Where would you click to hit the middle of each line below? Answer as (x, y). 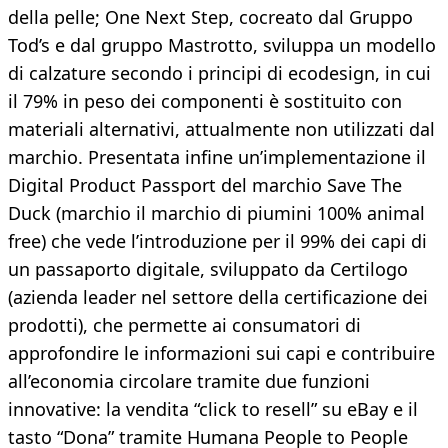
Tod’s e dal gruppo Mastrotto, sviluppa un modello (222, 45)
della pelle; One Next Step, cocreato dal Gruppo (210, 17)
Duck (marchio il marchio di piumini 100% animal (216, 213)
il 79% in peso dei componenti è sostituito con (205, 101)
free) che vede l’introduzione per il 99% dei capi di (217, 241)
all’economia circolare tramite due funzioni (189, 381)
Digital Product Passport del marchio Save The (205, 185)
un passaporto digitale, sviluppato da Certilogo (208, 269)
